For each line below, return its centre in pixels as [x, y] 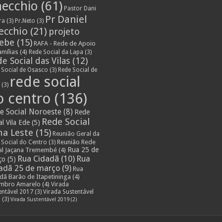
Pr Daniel [66, 19]
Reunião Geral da [76, 134]
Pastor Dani [80, 8]
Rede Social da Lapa [56, 52]
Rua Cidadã [38, 158]
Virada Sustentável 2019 [40, 199]
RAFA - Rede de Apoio [65, 43]
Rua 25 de [83, 149]
